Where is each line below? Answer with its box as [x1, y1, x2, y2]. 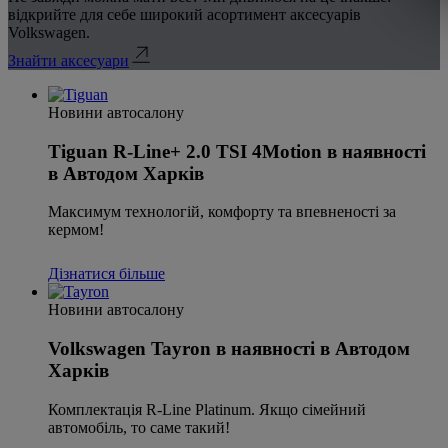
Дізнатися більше [48, 265, 165, 283]
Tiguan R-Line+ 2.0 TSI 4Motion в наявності [48, 140, 426, 162]
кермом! [48, 221, 104, 239]
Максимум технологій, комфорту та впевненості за [48, 203, 396, 221]
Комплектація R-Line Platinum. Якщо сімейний [48, 400, 366, 418]
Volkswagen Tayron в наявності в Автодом [48, 338, 410, 360]
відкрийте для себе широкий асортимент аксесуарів [8, 5, 361, 23]
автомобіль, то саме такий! [48, 418, 230, 436]
